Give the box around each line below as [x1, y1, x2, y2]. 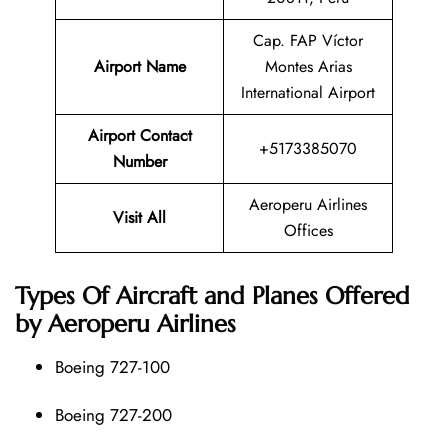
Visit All [113, 206, 166, 230]
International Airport [241, 81, 375, 105]
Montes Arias [264, 55, 352, 79]
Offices [283, 219, 333, 243]
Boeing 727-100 [55, 354, 170, 379]
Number [112, 150, 167, 174]
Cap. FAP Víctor [253, 29, 363, 53]
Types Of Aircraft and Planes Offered [15, 280, 410, 311]
